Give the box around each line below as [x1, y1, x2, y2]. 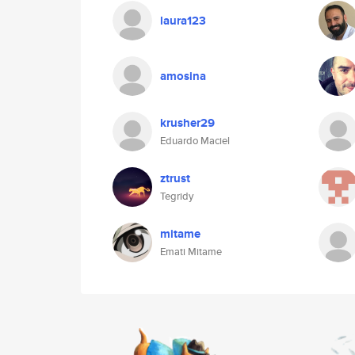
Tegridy [160, 189, 193, 204]
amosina [160, 67, 206, 85]
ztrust [160, 170, 190, 187]
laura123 [160, 12, 206, 29]
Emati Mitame [160, 244, 222, 259]
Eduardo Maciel [160, 133, 230, 148]
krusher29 [160, 114, 215, 132]
